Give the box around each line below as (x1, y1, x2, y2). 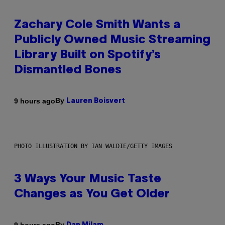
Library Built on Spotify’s (14, 50, 161, 61)
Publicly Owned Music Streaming (14, 35, 210, 46)
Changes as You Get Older (14, 189, 170, 200)
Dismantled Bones (14, 65, 122, 76)
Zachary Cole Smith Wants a (14, 20, 180, 31)
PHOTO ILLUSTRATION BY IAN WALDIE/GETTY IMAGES (14, 143, 172, 150)
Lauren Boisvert (66, 98, 125, 105)
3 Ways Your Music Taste (14, 174, 161, 185)
